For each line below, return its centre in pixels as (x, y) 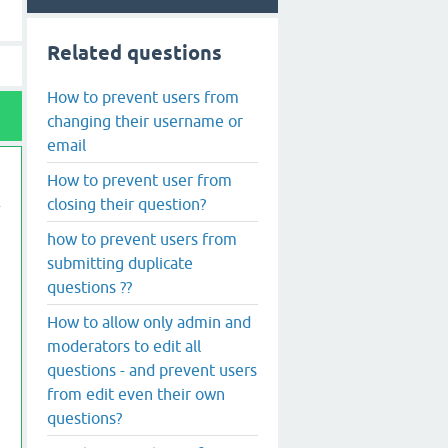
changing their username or (145, 120)
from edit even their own (136, 393)
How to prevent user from (139, 179)
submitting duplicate (120, 262)
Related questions (134, 53)
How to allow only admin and (149, 321)
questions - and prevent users (152, 369)
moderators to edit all (124, 345)
